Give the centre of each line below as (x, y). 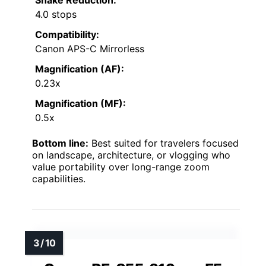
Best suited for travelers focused (164, 143)
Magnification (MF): (80, 104)
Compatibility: (67, 35)
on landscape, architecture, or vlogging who (131, 155)
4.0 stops (56, 15)
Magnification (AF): (80, 69)
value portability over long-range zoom (121, 167)
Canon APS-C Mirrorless (90, 49)
